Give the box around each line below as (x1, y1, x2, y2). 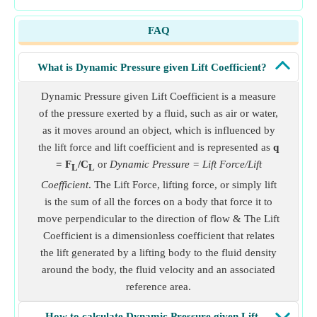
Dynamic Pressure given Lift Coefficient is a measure (41, 91, 276, 102)
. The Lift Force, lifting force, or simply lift (88, 179, 277, 190)
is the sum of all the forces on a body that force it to (45, 196, 272, 207)
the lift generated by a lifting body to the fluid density (40, 247, 277, 258)
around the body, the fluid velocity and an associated (42, 264, 275, 275)
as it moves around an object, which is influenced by (42, 125, 275, 136)
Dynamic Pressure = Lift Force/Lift (109, 158, 262, 170)
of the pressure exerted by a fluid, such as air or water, (39, 108, 278, 119)
